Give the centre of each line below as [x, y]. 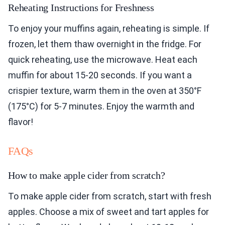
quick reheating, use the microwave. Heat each [103, 60]
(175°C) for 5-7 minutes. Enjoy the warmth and [101, 106]
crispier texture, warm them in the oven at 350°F [105, 91]
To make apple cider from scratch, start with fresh [110, 196]
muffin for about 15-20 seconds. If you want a [100, 75]
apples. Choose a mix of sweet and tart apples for [108, 212]
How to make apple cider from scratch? [87, 176]
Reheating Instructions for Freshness [81, 8]
